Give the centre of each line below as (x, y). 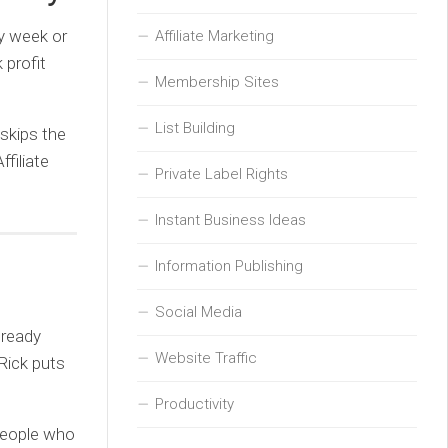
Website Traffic (206, 357)
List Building (195, 127)
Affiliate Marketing (214, 35)
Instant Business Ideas (230, 219)
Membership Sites (217, 81)
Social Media (198, 311)
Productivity (194, 403)
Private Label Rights (221, 173)
